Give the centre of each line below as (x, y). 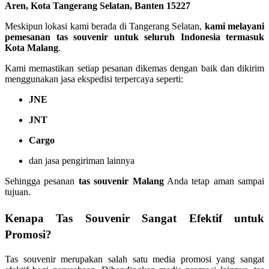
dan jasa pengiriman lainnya (82, 161)
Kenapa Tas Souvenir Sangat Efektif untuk (134, 218)
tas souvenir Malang (121, 181)
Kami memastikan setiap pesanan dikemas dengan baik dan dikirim (134, 68)
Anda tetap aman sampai (214, 181)
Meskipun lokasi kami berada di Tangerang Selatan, (105, 26)
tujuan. (18, 192)
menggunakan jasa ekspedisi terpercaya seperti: (94, 79)
